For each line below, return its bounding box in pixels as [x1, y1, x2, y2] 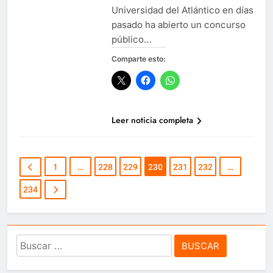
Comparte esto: [111, 54, 166, 63]
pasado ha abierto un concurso [111, 18, 246, 30]
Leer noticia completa [111, 113, 193, 126]
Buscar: [16, 235, 53, 249]
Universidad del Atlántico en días [111, 4, 253, 16]
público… [111, 33, 152, 45]
